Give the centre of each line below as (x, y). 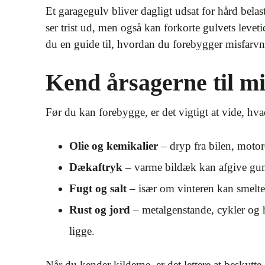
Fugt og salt (98, 188)
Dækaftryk (96, 167)
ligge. (82, 231)
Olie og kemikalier (114, 146)
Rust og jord (100, 210)
